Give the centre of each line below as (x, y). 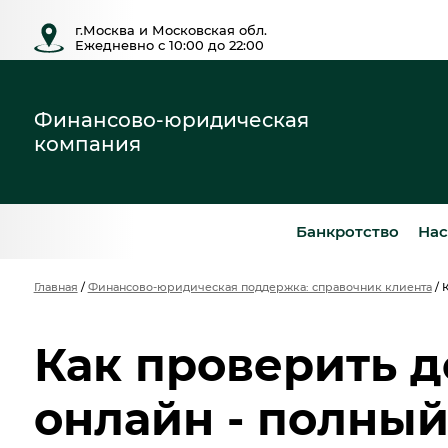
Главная (55, 287)
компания (87, 144)
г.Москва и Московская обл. (170, 30)
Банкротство (348, 231)
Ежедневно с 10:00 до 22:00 (169, 45)
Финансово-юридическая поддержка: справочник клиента (259, 287)
